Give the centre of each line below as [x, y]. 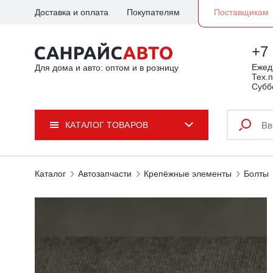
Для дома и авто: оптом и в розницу [107, 68]
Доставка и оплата [72, 12]
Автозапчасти [105, 174]
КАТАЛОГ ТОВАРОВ [107, 125]
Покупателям [153, 12]
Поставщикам [241, 12]
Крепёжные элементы [188, 174]
